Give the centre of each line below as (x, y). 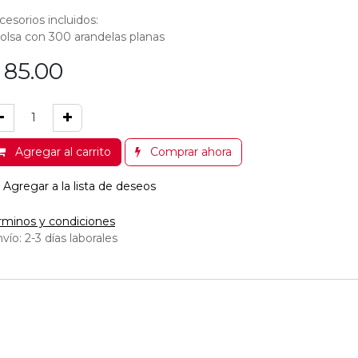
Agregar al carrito (62, 151)
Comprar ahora (189, 151)
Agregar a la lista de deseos (80, 186)
